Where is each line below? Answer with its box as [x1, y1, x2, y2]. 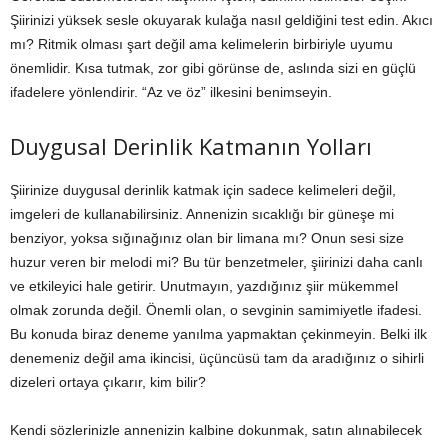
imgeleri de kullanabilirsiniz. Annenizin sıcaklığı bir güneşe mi [10, 206, 394, 223]
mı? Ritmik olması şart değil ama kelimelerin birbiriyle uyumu [10, 36, 393, 53]
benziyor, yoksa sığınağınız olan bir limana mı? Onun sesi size [10, 230, 404, 247]
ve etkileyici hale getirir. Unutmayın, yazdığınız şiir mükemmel [10, 278, 398, 295]
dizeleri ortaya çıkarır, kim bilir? [10, 374, 206, 391]
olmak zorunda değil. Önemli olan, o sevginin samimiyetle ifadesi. [10, 302, 422, 319]
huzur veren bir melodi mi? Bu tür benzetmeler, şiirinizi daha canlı [10, 254, 423, 271]
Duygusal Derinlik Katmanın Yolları [10, 131, 372, 162]
